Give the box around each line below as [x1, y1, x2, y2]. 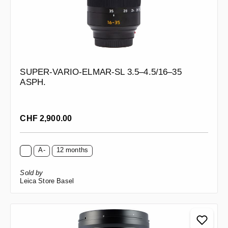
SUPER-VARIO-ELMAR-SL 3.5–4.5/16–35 [20, 67, 182, 77]
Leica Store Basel [20, 177, 74, 185]
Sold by [20, 169, 43, 177]
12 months [56, 146, 89, 154]
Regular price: [19, 110, 67, 119]
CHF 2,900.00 [20, 114, 74, 123]
